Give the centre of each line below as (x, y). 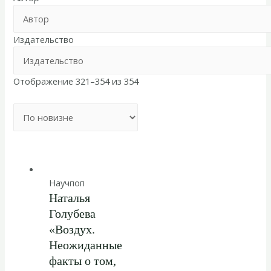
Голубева (72, 214)
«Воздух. (72, 230)
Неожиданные (85, 245)
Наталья (69, 198)
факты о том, (82, 261)
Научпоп (67, 183)
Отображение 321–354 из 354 (76, 81)
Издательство (44, 39)
